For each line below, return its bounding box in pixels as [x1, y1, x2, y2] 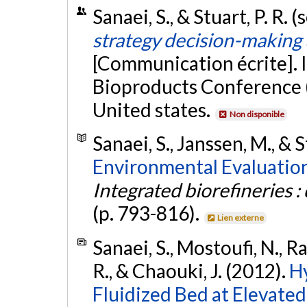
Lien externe [217, 212, 265, 223]
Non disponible [229, 108, 284, 119]
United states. [92, 97, 214, 121]
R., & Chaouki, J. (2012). [92, 258, 289, 282]
